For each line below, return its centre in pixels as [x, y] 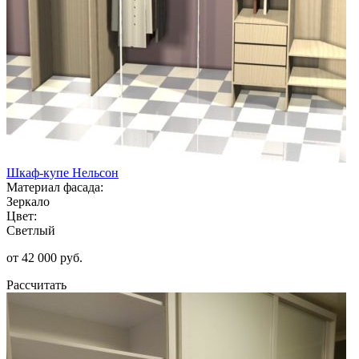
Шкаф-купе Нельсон [63, 172]
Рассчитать [36, 284]
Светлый [31, 230]
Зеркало [28, 201]
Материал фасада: [55, 187]
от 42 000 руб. [44, 257]
